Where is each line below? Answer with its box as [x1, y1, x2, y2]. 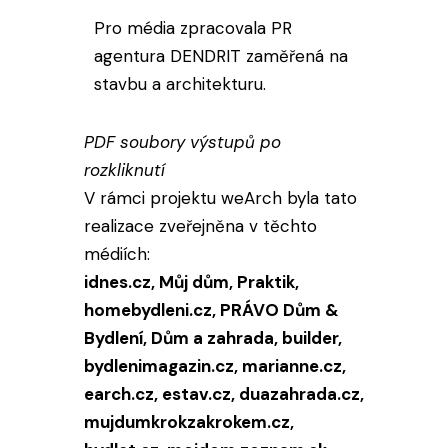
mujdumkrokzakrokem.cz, [84, 411, 294, 433]
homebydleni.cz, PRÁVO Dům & [84, 299, 339, 321]
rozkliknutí [84, 159, 165, 181]
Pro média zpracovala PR [94, 17, 292, 39]
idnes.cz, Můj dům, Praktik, [84, 271, 299, 293]
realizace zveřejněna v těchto [84, 215, 317, 237]
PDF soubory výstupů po [84, 131, 281, 153]
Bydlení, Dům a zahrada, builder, [84, 327, 342, 349]
